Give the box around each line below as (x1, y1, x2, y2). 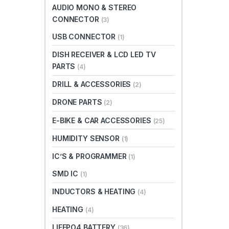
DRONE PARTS (52, 98, 104, 107)
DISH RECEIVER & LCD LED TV (52, 50, 156, 59)
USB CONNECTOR (52, 32, 118, 41)
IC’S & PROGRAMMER (52, 152, 129, 161)
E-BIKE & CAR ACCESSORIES (52, 116, 153, 125)
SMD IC (52, 169, 81, 178)
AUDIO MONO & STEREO (52, 3, 137, 12)
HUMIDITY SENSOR (52, 133, 122, 143)
